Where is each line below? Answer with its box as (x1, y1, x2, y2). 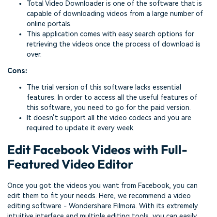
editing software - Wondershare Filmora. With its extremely (7, 202, 198, 211)
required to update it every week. (27, 124, 135, 132)
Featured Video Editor (7, 156, 133, 172)
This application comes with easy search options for (27, 30, 194, 39)
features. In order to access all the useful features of (27, 93, 197, 102)
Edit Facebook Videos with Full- (7, 141, 187, 158)
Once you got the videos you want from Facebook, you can (7, 182, 198, 190)
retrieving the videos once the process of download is (27, 40, 201, 49)
